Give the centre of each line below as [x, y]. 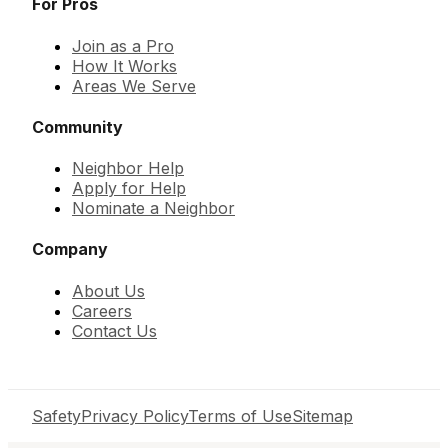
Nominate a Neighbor [153, 208]
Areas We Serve [134, 85]
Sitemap [322, 415]
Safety [56, 415]
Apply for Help [129, 188]
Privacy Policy [134, 415]
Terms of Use [240, 415]
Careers [102, 310]
